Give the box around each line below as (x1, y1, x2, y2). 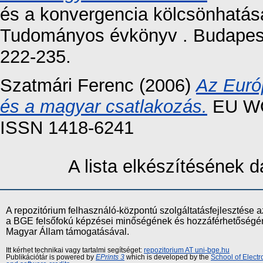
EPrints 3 (96, 253, 124, 261)
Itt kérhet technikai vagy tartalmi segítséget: (6, 246, 144, 254)
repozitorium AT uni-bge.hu (144, 246, 230, 254)
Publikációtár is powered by (6, 253, 96, 261)
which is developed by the (124, 253, 211, 261)
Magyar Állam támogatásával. (6, 226, 129, 237)
